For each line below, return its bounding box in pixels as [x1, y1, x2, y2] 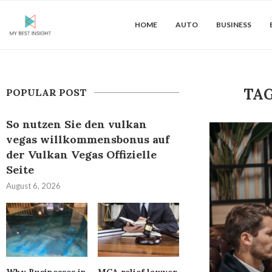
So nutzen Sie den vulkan [6, 117, 147, 131]
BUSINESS [216, 20, 251, 29]
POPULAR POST [6, 86, 87, 98]
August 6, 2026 [6, 181, 61, 191]
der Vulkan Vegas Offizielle [6, 148, 157, 161]
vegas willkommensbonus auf [6, 132, 169, 146]
